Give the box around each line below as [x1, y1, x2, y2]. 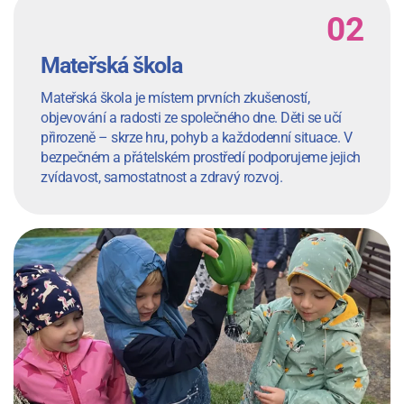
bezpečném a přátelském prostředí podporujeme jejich [41, 149, 361, 167]
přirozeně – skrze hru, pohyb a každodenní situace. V [41, 129, 352, 147]
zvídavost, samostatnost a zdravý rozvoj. [41, 169, 282, 187]
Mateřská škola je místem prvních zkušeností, [41, 89, 309, 107]
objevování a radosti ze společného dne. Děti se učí [41, 109, 342, 127]
